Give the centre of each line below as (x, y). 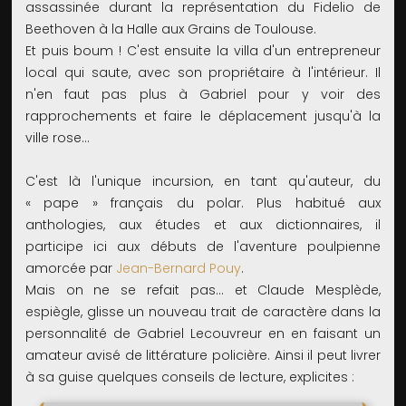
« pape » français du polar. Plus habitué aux (203, 203)
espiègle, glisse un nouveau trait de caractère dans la (203, 312)
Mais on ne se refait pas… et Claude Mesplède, (203, 290)
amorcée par (70, 269)
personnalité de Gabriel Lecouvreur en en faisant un (203, 334)
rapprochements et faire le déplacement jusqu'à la (203, 116)
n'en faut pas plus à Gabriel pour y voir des (203, 95)
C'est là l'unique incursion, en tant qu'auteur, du (203, 182)
